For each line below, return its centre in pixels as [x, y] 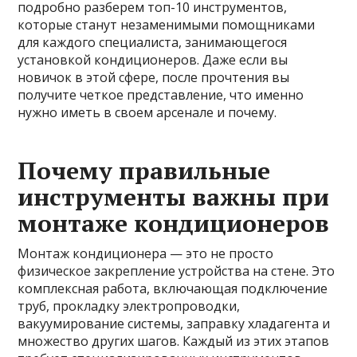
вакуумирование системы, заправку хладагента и [174, 323]
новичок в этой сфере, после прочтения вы [154, 77]
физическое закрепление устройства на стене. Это [177, 271]
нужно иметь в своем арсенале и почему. [147, 112]
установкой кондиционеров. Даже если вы [153, 59]
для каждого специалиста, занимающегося [153, 42]
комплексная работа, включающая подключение [173, 288]
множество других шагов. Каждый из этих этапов [174, 341]
